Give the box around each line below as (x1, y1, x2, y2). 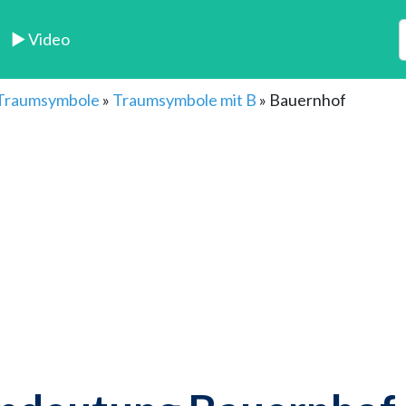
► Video (11, 29, 71, 50)
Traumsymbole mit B (112, 90, 256, 111)
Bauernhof (269, 90, 346, 111)
